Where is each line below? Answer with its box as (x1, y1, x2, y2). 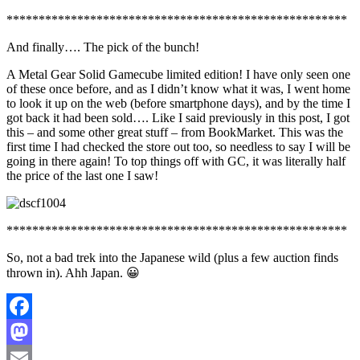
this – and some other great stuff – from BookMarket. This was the (6, 125, 343, 139)
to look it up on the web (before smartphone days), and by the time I (6, 96, 350, 110)
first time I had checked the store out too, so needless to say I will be (6, 139, 350, 153)
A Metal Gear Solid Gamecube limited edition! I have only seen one (6, 67, 350, 81)
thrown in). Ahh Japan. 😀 (6, 265, 140, 280)
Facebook (6, 324, 56, 338)
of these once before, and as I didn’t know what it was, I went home (6, 81, 350, 96)
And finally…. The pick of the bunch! (6, 39, 199, 54)
